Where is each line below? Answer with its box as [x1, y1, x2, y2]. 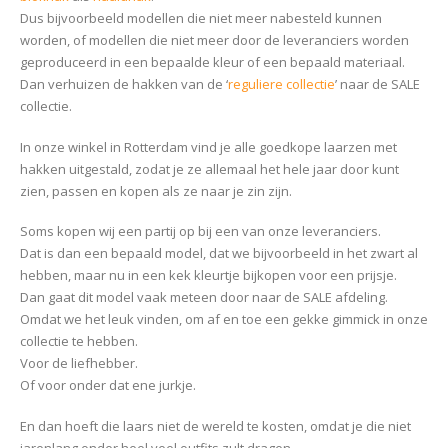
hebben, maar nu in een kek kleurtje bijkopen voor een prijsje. [20, 266, 397, 285]
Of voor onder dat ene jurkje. [20, 376, 196, 395]
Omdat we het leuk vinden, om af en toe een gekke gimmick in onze [20, 310, 428, 329]
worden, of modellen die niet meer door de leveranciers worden [20, 30, 409, 49]
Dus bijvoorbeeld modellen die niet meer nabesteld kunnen [20, 8, 382, 27]
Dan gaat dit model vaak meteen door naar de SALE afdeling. [20, 288, 388, 307]
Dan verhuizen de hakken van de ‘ [20, 74, 228, 93]
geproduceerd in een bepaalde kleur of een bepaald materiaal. [20, 52, 405, 71]
